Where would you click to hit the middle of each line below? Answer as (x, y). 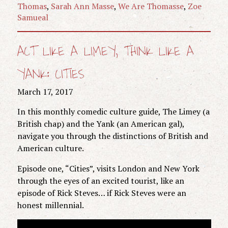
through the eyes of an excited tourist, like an (101, 180)
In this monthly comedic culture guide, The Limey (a (113, 111)
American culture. (50, 148)
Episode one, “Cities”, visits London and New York (108, 168)
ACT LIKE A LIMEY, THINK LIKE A (105, 51)
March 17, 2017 (45, 91)
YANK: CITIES (51, 74)
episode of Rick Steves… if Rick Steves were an (102, 193)
